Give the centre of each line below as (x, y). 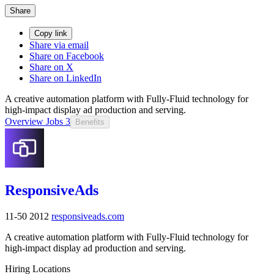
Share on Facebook (67, 56)
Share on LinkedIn (65, 78)
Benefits (90, 122)
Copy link (51, 33)
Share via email (59, 45)
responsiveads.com (88, 216)
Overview (24, 121)
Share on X (51, 67)
